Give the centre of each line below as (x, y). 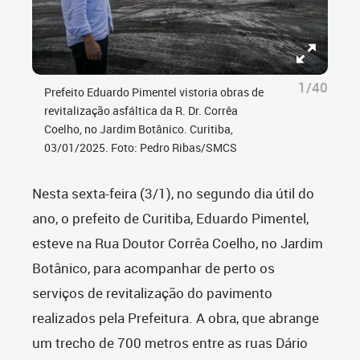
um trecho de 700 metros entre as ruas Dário (170, 343)
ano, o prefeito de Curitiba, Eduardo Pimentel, (170, 219)
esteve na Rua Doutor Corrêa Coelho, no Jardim (178, 243)
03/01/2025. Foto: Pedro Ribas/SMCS (141, 148)
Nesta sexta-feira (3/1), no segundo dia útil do (173, 194)
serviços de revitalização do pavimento (152, 293)
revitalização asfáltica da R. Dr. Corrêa (141, 111)
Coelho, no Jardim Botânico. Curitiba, (139, 129)
